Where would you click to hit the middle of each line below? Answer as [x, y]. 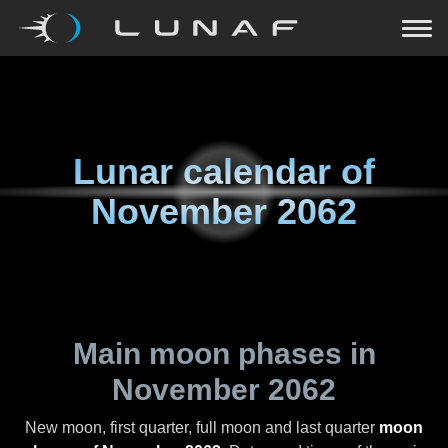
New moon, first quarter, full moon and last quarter [202, 427]
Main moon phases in [224, 353]
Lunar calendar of [224, 171]
